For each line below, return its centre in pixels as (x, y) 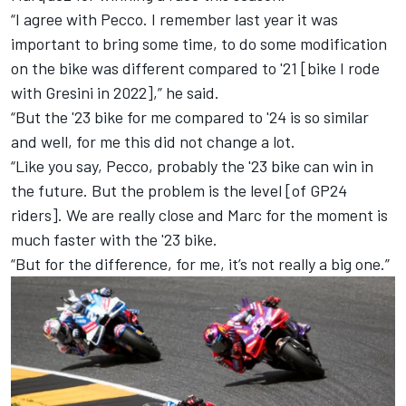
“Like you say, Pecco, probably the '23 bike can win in (192, 165)
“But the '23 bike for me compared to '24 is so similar (190, 116)
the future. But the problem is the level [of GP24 (179, 190)
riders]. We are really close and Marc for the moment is (199, 214)
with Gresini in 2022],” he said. (117, 92)
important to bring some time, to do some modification (199, 43)
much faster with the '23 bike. (116, 239)
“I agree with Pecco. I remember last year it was (174, 19)
